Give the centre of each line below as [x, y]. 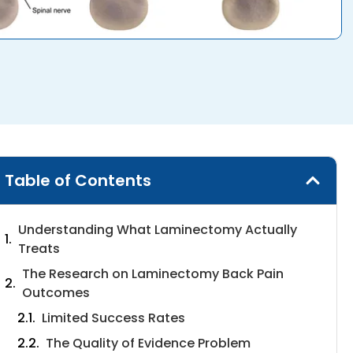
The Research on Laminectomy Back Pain [152, 274]
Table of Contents [78, 181]
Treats [39, 249]
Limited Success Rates [113, 318]
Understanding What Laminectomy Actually [157, 230]
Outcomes [56, 293]
